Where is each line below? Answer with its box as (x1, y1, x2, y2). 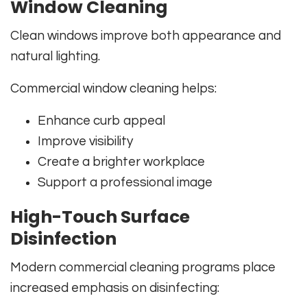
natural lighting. (10, 49, 100, 63)
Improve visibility (38, 134, 133, 148)
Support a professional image (38, 175, 212, 189)
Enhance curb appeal (38, 113, 165, 127)
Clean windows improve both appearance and (10, 28, 281, 42)
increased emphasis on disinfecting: (10, 280, 219, 295)
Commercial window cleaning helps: (10, 81, 217, 95)
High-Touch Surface (10, 204, 190, 229)
